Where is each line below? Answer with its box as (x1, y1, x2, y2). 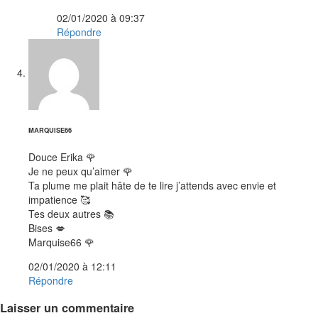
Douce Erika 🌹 (28, 150, 96, 165)
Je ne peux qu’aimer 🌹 (28, 164, 133, 179)
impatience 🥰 (28, 192, 90, 207)
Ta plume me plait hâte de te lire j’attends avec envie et (28, 178, 276, 193)
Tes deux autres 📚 (28, 207, 114, 221)
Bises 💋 (28, 221, 65, 236)
